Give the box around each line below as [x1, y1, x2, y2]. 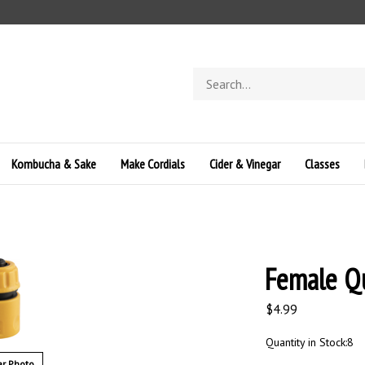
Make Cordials [121, 156, 185, 172]
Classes [305, 156, 340, 172]
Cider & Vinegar [209, 156, 280, 172]
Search [192, 67, 226, 82]
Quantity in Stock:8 [266, 335, 354, 350]
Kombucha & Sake [11, 156, 96, 172]
